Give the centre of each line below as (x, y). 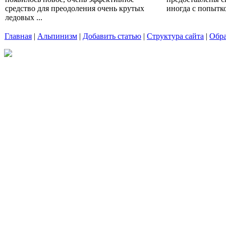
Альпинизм (57, 36)
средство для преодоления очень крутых (75, 8)
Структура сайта (175, 36)
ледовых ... (24, 17)
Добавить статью (112, 36)
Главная (18, 36)
